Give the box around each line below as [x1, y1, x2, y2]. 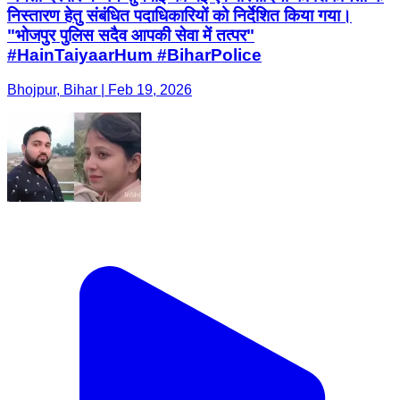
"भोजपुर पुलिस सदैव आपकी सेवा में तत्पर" [7, 26, 254, 46]
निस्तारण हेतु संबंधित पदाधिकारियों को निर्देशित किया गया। [7, 6, 352, 26]
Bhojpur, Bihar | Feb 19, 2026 [7, 81, 192, 97]
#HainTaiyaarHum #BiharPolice [7, 46, 262, 65]
